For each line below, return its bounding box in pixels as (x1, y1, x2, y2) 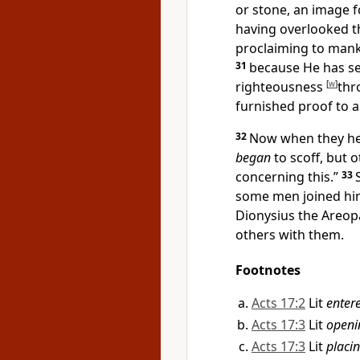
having (235, 20, 280, 38)
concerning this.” (235, 168, 338, 186)
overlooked (280, 20, 352, 38)
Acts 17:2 (252, 294, 305, 312)
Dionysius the (235, 207, 321, 224)
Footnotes (235, 261, 301, 279)
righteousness (235, 78, 326, 96)
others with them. (235, 226, 344, 243)
